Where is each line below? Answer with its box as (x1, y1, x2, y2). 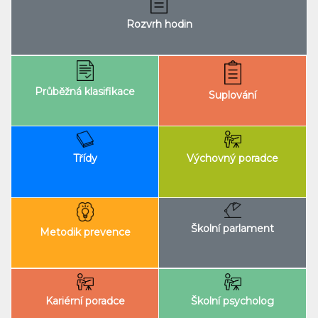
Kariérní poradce (45, 295, 125, 307)
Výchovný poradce (187, 152, 278, 165)
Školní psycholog (191, 295, 274, 307)
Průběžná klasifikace (35, 84, 135, 98)
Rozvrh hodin (126, 17, 192, 31)
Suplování (209, 88, 256, 102)
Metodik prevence (39, 226, 131, 239)
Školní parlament (191, 222, 274, 236)
